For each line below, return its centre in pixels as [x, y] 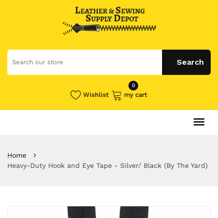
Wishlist [96, 94]
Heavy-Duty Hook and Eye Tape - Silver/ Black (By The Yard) [108, 165]
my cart [136, 94]
